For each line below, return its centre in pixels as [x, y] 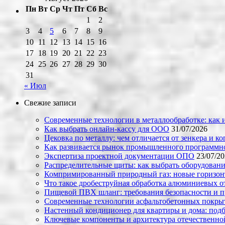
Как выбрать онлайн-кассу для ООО [107, 129]
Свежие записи [50, 103]
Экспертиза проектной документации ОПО [119, 156]
